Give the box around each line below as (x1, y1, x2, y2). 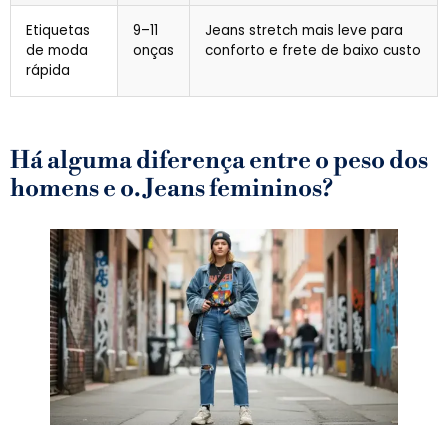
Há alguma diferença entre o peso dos (10, 146, 428, 177)
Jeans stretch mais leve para (205, 21, 403, 41)
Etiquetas (26, 21, 90, 41)
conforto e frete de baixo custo (205, 41, 421, 61)
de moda (26, 41, 88, 61)
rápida (26, 61, 70, 81)
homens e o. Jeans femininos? (10, 174, 333, 205)
